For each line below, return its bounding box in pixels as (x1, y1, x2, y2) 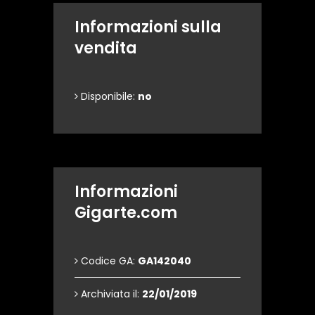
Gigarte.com (75, 202, 177, 224)
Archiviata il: (78, 287, 142, 301)
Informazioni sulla (75, 16, 221, 38)
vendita (75, 37, 137, 59)
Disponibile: (78, 89, 138, 103)
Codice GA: (78, 254, 138, 268)
